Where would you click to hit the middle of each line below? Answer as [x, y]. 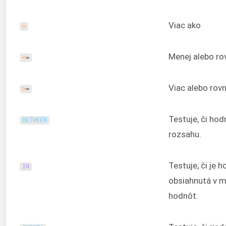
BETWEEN [34, 120]
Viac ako [185, 25]
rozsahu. [185, 134]
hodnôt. [183, 196]
